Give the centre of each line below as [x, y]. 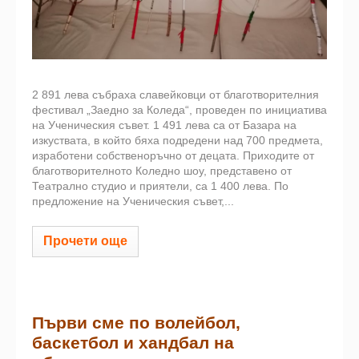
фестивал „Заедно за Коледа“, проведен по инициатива [179, 109]
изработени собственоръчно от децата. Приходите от [173, 155]
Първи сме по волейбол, [136, 323]
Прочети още [85, 240]
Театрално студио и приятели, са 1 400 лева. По [160, 186]
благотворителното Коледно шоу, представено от [162, 170]
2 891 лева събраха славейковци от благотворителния [175, 94]
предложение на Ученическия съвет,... [133, 201]
